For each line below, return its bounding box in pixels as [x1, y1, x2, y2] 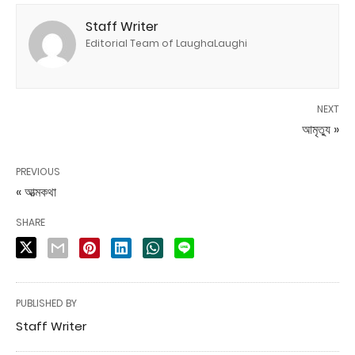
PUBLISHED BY [16, 296, 77, 310]
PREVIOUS [16, 164, 60, 178]
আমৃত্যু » [302, 120, 339, 139]
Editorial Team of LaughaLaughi [86, 36, 247, 50]
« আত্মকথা [16, 182, 56, 201]
